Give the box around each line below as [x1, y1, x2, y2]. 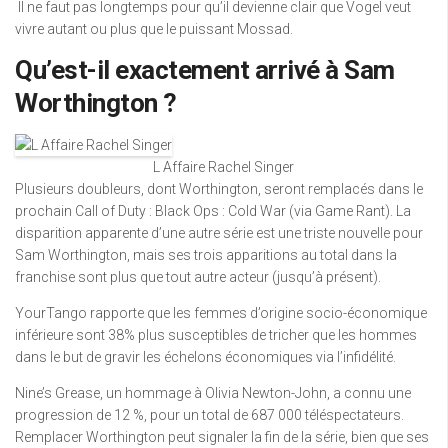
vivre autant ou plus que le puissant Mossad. [15, 21, 293, 37]
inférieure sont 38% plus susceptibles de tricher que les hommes [15, 327, 417, 343]
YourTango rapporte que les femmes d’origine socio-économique [15, 305, 427, 321]
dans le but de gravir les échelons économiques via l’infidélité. [15, 349, 396, 365]
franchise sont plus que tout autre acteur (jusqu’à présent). [15, 269, 381, 285]
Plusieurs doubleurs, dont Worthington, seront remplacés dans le [15, 181, 423, 197]
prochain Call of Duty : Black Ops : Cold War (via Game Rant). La [15, 203, 411, 219]
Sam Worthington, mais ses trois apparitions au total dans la [15, 247, 397, 263]
